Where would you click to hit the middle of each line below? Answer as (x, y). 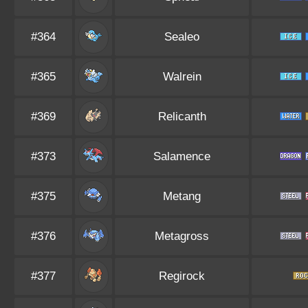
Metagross (182, 236)
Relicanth (182, 117)
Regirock (182, 276)
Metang (182, 196)
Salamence (182, 156)
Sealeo (182, 37)
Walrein (182, 77)
